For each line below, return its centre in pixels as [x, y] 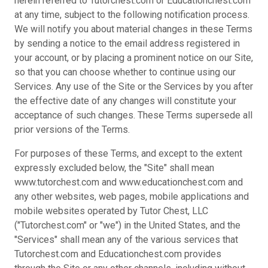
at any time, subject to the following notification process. [132, 15]
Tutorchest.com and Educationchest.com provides [118, 254]
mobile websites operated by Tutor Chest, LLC [111, 211]
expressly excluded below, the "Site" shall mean [114, 168]
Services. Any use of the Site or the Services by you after [134, 86]
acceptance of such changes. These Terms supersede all [133, 115]
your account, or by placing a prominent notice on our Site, [134, 58]
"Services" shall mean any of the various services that [126, 240]
